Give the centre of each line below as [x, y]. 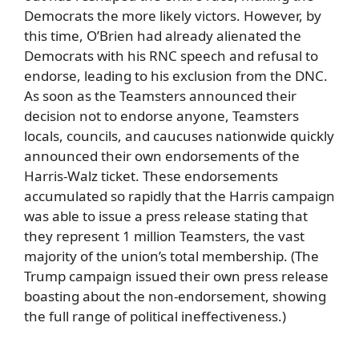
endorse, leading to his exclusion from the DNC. [176, 75]
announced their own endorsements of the [162, 155]
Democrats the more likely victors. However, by [173, 15]
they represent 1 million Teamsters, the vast [164, 236]
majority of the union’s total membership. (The [171, 256]
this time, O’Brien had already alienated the [163, 35]
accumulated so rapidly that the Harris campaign [179, 196]
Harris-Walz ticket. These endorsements [151, 175]
